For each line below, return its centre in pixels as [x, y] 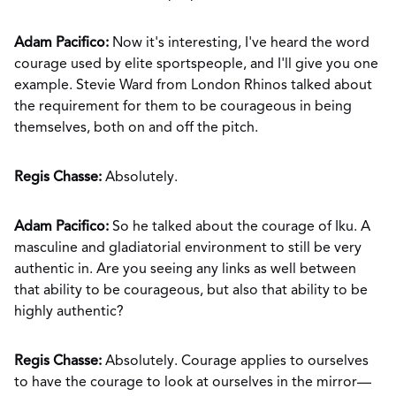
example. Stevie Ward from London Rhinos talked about [193, 86]
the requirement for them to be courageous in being [183, 107]
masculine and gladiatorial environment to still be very [188, 248]
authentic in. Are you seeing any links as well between [185, 270]
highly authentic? [71, 312]
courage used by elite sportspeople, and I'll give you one [196, 65]
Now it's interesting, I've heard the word [239, 43]
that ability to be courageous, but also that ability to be [191, 291]
